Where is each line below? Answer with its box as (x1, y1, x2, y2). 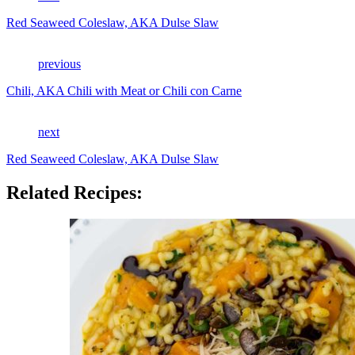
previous (38, 56, 81, 71)
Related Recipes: (6, 181, 143, 203)
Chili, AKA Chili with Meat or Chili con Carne (6, 83, 242, 97)
